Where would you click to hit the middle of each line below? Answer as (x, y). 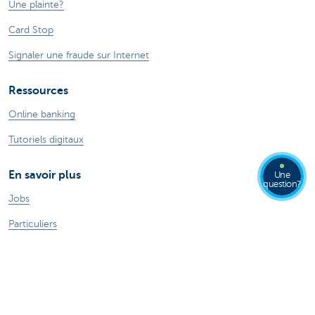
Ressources (38, 90)
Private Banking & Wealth (64, 249)
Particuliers (33, 224)
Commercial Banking (55, 300)
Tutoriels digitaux (46, 139)
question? (282, 184)
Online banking (42, 114)
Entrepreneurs (40, 274)
